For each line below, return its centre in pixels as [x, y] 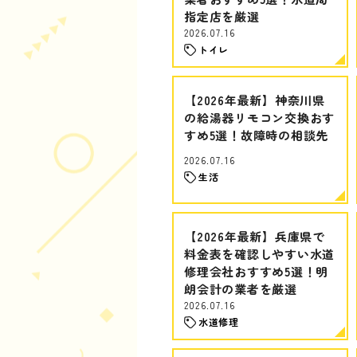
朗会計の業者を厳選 [241, 289]
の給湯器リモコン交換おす [259, 118]
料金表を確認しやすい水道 [259, 254]
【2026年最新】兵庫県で [255, 236]
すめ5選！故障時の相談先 [256, 135]
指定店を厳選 [222, 16]
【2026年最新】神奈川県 [255, 100]
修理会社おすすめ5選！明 [256, 271]
